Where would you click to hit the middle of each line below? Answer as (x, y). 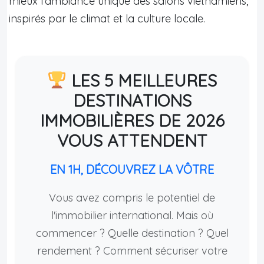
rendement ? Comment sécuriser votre (132, 250)
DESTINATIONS (132, 100)
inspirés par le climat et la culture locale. (107, 18)
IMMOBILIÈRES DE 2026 (132, 120)
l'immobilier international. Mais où (132, 215)
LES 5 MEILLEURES (141, 80)
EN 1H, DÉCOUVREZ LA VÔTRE (132, 169)
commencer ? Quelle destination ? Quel (132, 233)
